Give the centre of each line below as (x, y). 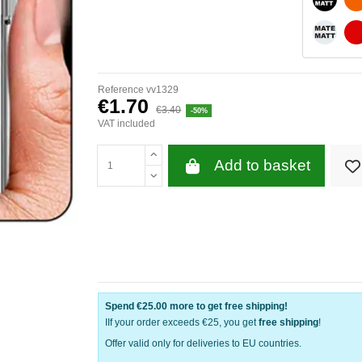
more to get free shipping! (227, 307)
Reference (121, 89)
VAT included (126, 124)
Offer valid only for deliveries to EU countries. (203, 343)
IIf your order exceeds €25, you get (182, 323)
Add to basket (262, 166)
